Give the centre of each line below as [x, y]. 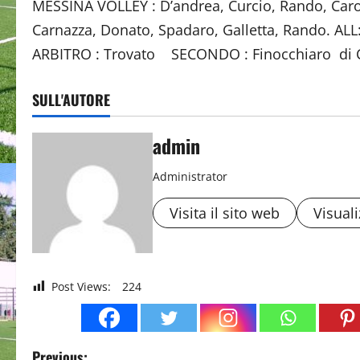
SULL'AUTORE [71, 100]
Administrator [190, 176]
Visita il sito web [225, 213]
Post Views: [81, 286]
